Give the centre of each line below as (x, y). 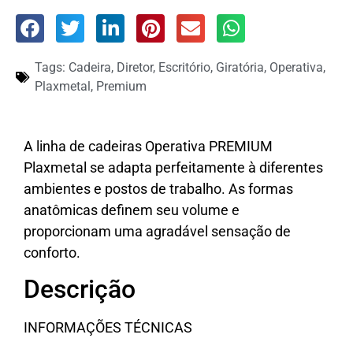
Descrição (80, 290)
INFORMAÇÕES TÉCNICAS (108, 328)
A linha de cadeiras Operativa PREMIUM (148, 146)
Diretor (135, 67)
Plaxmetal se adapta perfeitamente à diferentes (173, 167)
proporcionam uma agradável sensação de (157, 231)
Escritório (184, 67)
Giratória (240, 67)
